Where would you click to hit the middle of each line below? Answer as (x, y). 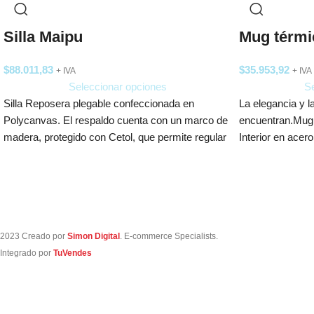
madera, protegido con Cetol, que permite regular (115, 137)
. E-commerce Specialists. (169, 236)
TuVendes (71, 253)
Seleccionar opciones (118, 87)
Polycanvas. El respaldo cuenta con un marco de (116, 120)
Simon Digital (94, 236)
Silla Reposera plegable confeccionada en (99, 103)
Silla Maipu (43, 37)
